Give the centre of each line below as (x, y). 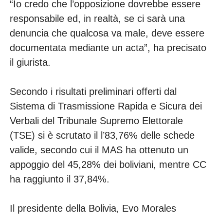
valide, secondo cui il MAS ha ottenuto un (99, 150)
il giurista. (32, 63)
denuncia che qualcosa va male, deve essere (107, 33)
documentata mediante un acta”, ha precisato (108, 48)
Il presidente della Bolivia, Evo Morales (93, 209)
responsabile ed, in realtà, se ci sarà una (97, 19)
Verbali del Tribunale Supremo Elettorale (96, 121)
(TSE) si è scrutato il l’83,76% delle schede (102, 136)
